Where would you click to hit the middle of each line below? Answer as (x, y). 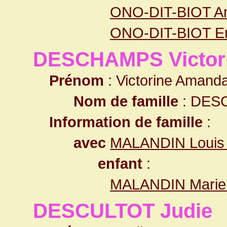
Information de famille (126, 122)
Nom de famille (126, 101)
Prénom (77, 80)
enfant (120, 163)
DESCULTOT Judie (123, 211)
